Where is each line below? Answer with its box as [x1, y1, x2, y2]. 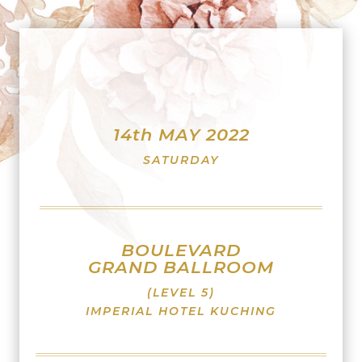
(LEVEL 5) [147, 285, 215, 300]
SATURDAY [142, 153, 220, 167]
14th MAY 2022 [112, 124, 250, 145]
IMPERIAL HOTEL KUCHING [86, 304, 276, 318]
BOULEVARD [121, 240, 241, 260]
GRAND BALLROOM [88, 257, 274, 277]
